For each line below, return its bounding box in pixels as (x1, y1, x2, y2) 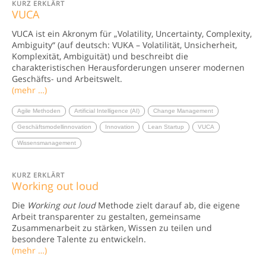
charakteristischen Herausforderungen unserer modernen (12, 61, 245, 73)
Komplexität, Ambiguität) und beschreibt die (12, 50, 188, 62)
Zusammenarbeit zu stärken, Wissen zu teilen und (12, 221, 212, 233)
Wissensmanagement (17, 139, 76, 146)
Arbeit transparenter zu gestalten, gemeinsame (12, 210, 201, 222)
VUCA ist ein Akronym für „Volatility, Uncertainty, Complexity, (12, 27, 252, 39)
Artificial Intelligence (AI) (74, 107, 140, 114)
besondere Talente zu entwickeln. (12, 233, 146, 245)
